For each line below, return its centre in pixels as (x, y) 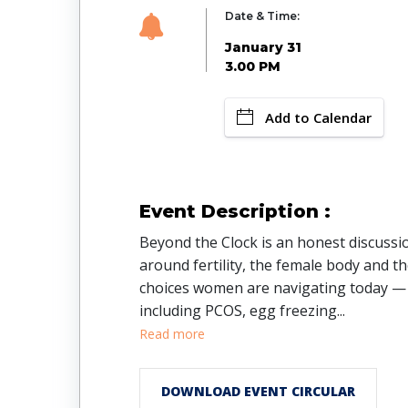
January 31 (263, 47)
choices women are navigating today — (273, 287)
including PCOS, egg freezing (238, 310)
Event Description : (235, 211)
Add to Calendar (318, 117)
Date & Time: (262, 15)
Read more (172, 333)
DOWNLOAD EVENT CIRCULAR (258, 391)
